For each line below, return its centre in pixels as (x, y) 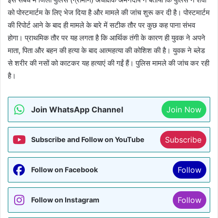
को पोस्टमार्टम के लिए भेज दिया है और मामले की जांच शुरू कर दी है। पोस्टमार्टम (109, 13)
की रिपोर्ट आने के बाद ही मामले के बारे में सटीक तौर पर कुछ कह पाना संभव (101, 25)
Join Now (184, 110)
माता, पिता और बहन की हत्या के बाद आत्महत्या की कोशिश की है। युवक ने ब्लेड (106, 51)
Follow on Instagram (65, 200)
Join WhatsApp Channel (77, 110)
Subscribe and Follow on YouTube (88, 140)
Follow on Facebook (64, 170)
